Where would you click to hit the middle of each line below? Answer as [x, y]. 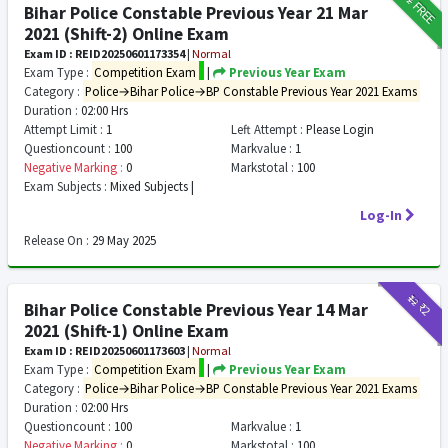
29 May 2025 [122, 240]
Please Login [339, 129]
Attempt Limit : [63, 129]
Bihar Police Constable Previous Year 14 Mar [195, 310]
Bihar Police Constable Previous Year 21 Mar [195, 13]
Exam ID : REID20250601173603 [104, 350]
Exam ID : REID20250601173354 [104, 53]
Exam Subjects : [65, 186]
